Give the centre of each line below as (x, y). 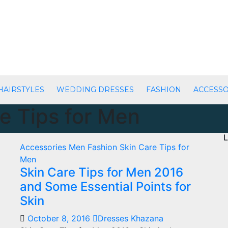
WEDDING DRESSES (95, 90)
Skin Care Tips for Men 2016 (102, 172)
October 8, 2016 (60, 218)
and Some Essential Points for (105, 187)
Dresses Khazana (131, 218)
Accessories (44, 147)
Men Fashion (94, 147)
